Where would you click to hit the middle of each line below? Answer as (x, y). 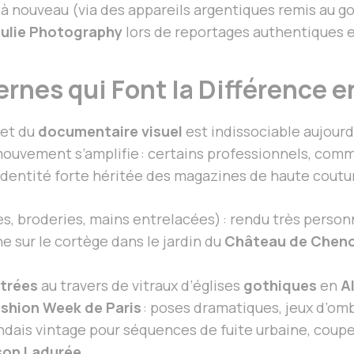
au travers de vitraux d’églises (141, 285)
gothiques (280, 285)
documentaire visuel (110, 131)
